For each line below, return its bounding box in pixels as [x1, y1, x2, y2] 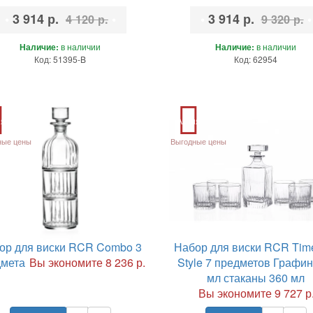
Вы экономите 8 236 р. [29, 254, 145, 270]
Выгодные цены [170, 135, 227, 147]
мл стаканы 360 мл [207, 269, 305, 286]
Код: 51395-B [34, 52, 87, 65]
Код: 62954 [234, 52, 277, 65]
